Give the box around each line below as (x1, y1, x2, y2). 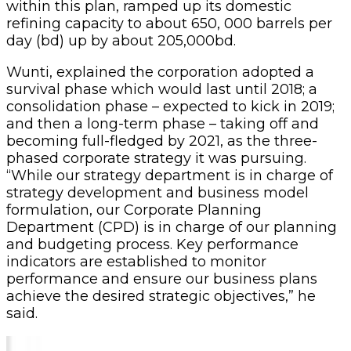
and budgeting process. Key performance (6, 235, 299, 253)
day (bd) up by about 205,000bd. (6, 31, 236, 49)
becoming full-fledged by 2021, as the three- (6, 132, 317, 150)
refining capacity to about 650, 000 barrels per (6, 14, 332, 32)
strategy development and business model (6, 183, 309, 201)
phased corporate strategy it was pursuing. (6, 149, 306, 167)
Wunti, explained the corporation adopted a (6, 63, 314, 81)
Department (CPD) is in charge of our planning (6, 218, 337, 236)
